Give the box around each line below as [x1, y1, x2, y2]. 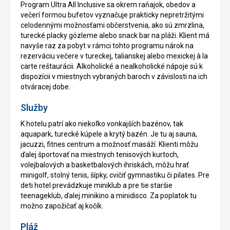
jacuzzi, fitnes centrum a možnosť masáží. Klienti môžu [21, 140, 198, 148]
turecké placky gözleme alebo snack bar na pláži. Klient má [21, 31, 209, 40]
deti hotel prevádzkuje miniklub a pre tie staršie [21, 181, 172, 189]
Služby [21, 102, 48, 113]
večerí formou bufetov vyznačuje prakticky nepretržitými [21, 10, 204, 19]
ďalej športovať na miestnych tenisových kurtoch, [21, 150, 179, 159]
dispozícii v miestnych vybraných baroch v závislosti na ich [21, 72, 207, 81]
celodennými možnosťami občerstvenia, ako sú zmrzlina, [21, 21, 204, 29]
